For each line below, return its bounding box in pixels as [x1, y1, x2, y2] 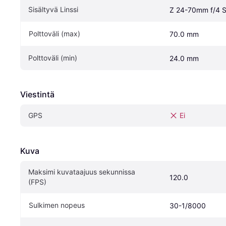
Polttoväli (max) [29, 29, 80, 38]
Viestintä [20, 89, 54, 100]
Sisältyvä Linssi [28, 5, 78, 14]
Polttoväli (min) [28, 53, 77, 63]
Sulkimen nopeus [29, 201, 85, 210]
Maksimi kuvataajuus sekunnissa [28, 167, 135, 177]
